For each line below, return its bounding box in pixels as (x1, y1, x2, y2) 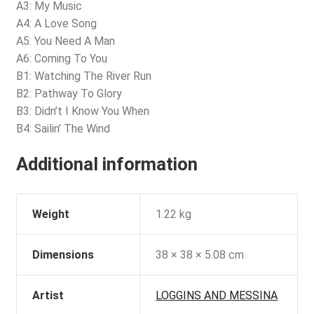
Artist (32, 288, 64, 302)
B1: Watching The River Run (15, 69, 151, 83)
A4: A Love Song (15, 17, 97, 31)
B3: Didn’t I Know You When (15, 104, 149, 118)
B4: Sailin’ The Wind (15, 122, 110, 136)
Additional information (15, 153, 198, 175)
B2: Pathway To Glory (15, 87, 122, 101)
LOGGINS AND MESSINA (156, 288, 278, 302)
